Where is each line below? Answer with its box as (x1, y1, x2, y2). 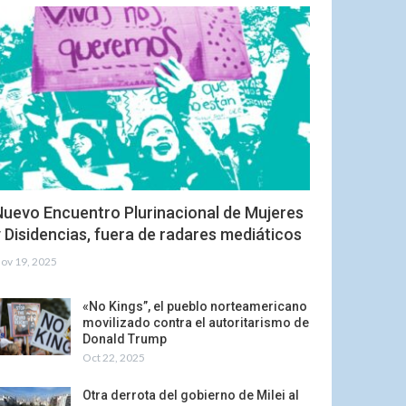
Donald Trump (82, 331, 167, 346)
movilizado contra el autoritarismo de (82, 314, 309, 330)
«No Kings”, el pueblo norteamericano (82, 298, 307, 314)
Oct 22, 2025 (82, 350, 145, 364)
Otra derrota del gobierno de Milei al (82, 387, 299, 402)
